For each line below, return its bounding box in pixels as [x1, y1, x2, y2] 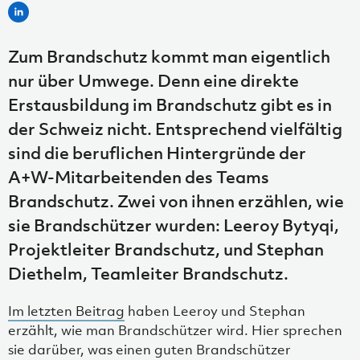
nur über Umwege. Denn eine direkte [8, 68, 299, 92]
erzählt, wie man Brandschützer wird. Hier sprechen [8, 321, 342, 339]
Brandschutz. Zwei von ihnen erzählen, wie [8, 189, 344, 212]
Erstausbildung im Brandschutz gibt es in [8, 92, 332, 116]
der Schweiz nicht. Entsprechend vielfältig [8, 117, 342, 140]
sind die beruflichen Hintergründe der [8, 141, 306, 164]
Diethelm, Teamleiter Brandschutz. [8, 261, 288, 284]
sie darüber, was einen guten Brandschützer [8, 340, 291, 358]
